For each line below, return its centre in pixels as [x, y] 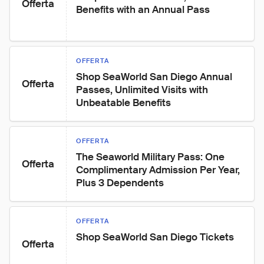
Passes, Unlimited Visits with [143, 90]
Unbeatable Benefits [123, 103]
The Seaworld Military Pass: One [151, 157]
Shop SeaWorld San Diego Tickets [155, 237]
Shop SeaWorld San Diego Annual [155, 77]
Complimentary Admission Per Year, [159, 170]
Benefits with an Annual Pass [143, 9]
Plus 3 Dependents [120, 183]
